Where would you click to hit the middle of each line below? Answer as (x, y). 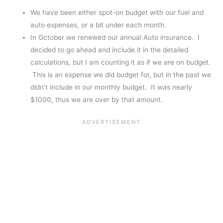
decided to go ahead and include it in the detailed (110, 50)
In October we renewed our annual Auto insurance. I (115, 37)
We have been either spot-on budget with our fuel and (117, 12)
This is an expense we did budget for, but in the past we (121, 74)
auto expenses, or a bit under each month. (99, 25)
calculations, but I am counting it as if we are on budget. (121, 62)
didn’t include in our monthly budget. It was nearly (111, 87)
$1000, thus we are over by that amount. (97, 99)
